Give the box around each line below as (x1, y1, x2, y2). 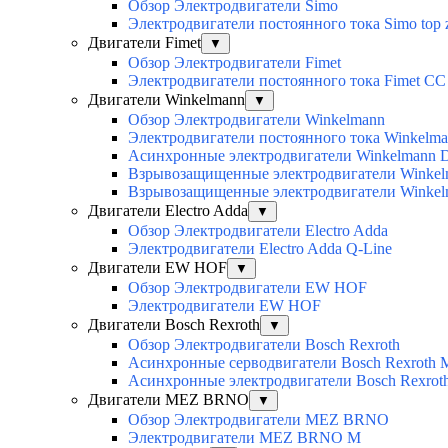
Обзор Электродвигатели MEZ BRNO (128, 411, 389, 429)
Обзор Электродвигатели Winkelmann (128, 111, 385, 129)
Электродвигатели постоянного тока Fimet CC (128, 72, 446, 90)
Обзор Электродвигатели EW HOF (128, 279, 367, 297)
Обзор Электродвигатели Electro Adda (128, 222, 388, 240)
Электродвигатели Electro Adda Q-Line (128, 240, 392, 258)
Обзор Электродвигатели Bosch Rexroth (128, 336, 400, 354)
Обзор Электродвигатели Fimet (128, 54, 341, 72)
